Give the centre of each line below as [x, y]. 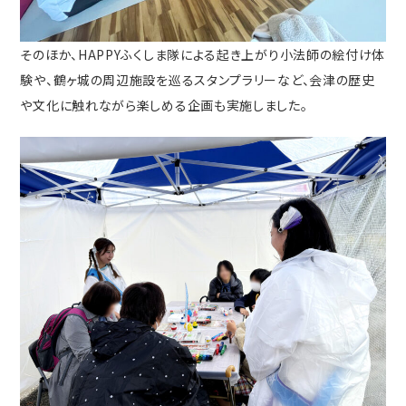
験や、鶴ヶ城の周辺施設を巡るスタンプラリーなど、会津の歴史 [198, 79]
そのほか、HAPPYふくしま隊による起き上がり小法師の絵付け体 [203, 54]
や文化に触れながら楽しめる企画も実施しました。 [164, 105]
